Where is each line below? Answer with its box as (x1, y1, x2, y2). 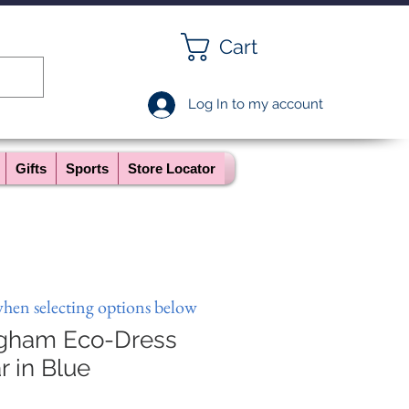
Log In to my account (188, 96, 323, 112)
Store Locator (128, 161, 215, 176)
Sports (66, 161, 109, 176)
